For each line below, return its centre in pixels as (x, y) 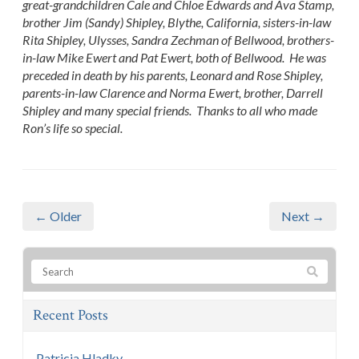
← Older (58, 216)
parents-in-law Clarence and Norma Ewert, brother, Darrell (173, 92)
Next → (303, 216)
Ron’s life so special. (73, 127)
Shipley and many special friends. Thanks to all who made (170, 110)
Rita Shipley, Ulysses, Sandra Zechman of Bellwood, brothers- (178, 39)
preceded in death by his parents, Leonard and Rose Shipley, (173, 75)
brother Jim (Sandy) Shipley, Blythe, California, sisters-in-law (177, 22)
